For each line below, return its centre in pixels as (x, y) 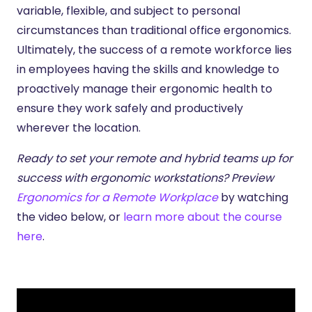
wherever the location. (79, 127)
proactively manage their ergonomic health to (145, 88)
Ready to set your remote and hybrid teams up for (155, 158)
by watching (255, 197)
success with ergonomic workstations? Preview (145, 178)
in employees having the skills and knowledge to (148, 69)
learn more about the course (203, 217)
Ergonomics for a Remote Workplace (119, 197)
